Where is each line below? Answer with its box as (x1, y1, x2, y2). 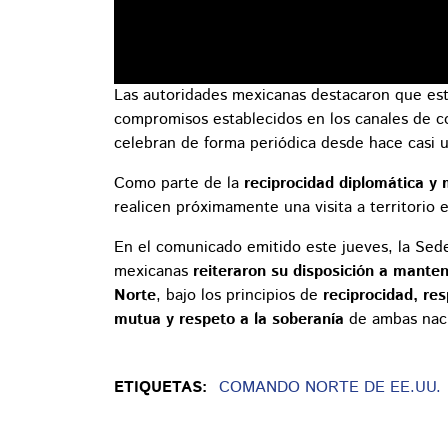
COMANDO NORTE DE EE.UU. (219, 376, 441, 400)
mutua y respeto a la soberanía (114, 308, 344, 332)
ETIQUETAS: (114, 376, 207, 400)
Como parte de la (114, 172, 244, 196)
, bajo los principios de (156, 284, 323, 308)
